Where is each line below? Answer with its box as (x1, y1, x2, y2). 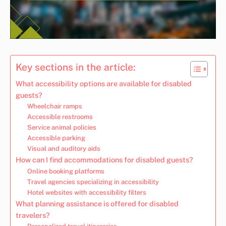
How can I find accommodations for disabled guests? (16, 155, 193, 164)
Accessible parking (27, 134, 85, 142)
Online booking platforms (27, 167, 104, 175)
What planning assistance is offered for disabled (16, 199, 179, 208)
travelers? (16, 210, 50, 219)
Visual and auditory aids (27, 144, 100, 152)
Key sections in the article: (16, 61, 136, 73)
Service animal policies (27, 123, 96, 131)
